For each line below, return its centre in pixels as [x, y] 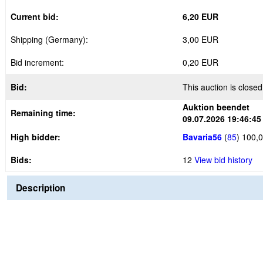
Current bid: [35, 16]
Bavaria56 [202, 137]
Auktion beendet [216, 107]
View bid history [223, 160]
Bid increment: [37, 62]
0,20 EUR [200, 62]
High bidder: [36, 137]
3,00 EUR [200, 39]
